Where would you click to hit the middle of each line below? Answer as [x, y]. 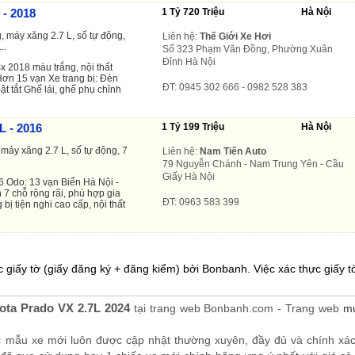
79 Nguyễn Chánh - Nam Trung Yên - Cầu [253, 164]
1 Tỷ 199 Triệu [193, 126]
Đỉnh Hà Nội [189, 61]
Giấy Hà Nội [189, 176]
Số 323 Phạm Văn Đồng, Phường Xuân [248, 49]
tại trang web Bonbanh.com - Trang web [237, 308]
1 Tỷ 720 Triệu [193, 11]
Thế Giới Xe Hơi [235, 36]
